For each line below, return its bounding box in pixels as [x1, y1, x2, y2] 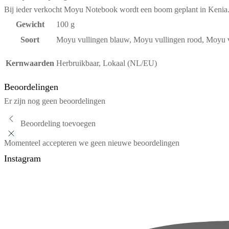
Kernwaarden [6, 58, 54, 67]
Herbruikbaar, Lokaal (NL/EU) [56, 58, 157, 67]
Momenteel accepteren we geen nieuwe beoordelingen [4, 138, 179, 147]
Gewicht [15, 19, 44, 29]
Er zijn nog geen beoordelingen [4, 96, 105, 105]
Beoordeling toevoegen [20, 119, 96, 128]
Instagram [4, 153, 41, 164]
